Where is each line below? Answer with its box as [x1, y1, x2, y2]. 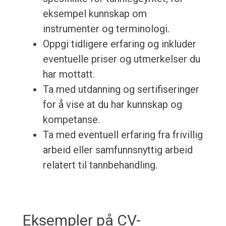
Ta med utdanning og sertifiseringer [42, 83, 199, 96]
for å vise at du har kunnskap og [42, 98, 182, 111]
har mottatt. [42, 68, 95, 81]
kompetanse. [42, 114, 100, 126]
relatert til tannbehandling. [42, 159, 157, 172]
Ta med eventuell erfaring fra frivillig [42, 129, 203, 141]
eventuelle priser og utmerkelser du [42, 53, 200, 66]
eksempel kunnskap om [42, 8, 147, 20]
